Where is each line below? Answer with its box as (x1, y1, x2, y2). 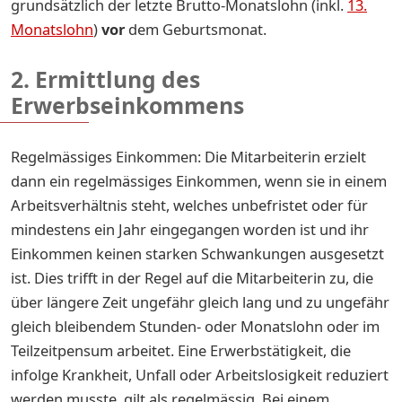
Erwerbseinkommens (11, 90, 244, 120)
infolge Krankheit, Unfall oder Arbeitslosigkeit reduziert (11, 363, 389, 385)
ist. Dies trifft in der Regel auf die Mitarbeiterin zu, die (11, 267, 373, 288)
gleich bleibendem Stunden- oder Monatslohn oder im (11, 315, 380, 336)
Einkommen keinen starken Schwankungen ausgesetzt (11, 242, 384, 264)
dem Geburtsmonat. (125, 18, 267, 39)
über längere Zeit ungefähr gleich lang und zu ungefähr (11, 291, 389, 312)
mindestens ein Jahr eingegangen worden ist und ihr (11, 218, 369, 240)
